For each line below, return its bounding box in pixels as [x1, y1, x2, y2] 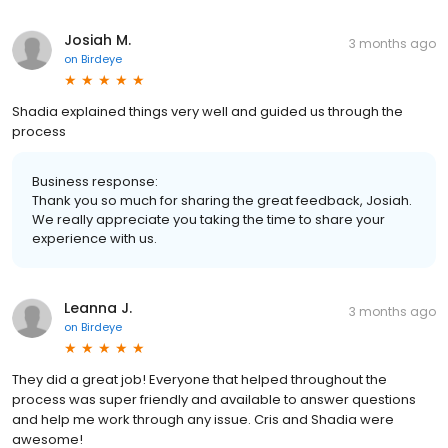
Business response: [32, 171, 158, 191]
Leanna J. [64, 297, 132, 318]
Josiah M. [64, 29, 131, 50]
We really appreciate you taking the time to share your [32, 209, 385, 229]
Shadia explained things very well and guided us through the [12, 101, 403, 121]
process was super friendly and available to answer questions [12, 389, 416, 409]
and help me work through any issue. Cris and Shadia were [12, 409, 394, 429]
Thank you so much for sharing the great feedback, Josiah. [32, 190, 412, 210]
